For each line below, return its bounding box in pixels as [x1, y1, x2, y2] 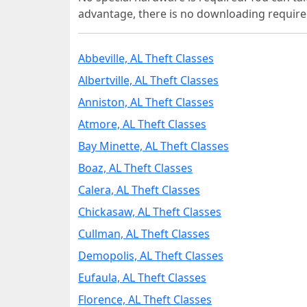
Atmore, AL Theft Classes [78, 116, 206, 132]
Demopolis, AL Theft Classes [78, 248, 223, 263]
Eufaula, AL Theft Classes [78, 270, 206, 285]
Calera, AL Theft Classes [78, 182, 200, 197]
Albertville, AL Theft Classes [78, 73, 219, 88]
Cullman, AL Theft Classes [78, 226, 210, 241]
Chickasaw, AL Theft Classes [78, 204, 221, 219]
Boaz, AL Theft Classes [78, 160, 193, 175]
